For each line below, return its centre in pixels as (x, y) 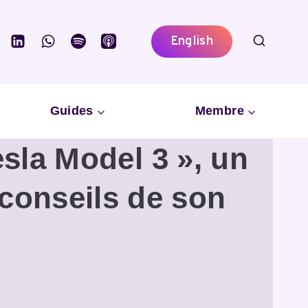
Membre (219, 110)
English (192, 41)
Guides (71, 110)
